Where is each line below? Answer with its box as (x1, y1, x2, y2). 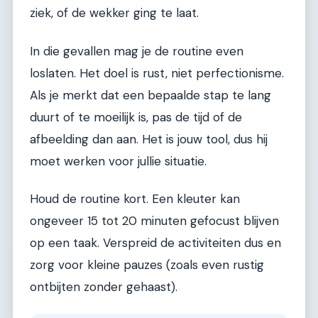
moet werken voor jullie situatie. (30, 153, 207, 169)
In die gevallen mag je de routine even (30, 43, 243, 59)
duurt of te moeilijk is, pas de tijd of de (30, 109, 242, 125)
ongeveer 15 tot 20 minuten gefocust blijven (30, 212, 279, 229)
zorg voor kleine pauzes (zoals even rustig (30, 256, 264, 273)
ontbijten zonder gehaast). (30, 278, 177, 295)
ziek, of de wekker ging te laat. (30, 5, 199, 21)
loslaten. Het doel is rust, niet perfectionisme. (30, 65, 284, 81)
